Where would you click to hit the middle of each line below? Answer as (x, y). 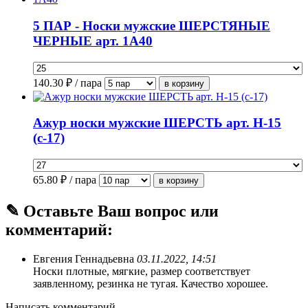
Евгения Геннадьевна (85, 258)
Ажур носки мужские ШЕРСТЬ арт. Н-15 (157, 123)
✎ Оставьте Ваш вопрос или (112, 211)
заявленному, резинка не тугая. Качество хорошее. (151, 283)
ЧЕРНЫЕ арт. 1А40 (93, 41)
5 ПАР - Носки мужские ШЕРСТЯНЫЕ (152, 25)
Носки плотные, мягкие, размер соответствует (142, 271)
